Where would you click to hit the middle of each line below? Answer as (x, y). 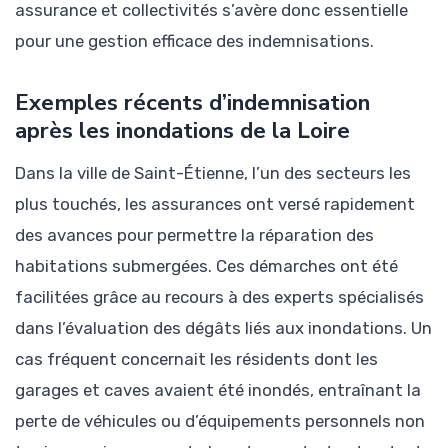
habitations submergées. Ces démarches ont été (206, 265)
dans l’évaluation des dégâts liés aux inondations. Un (223, 327)
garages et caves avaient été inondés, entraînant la (218, 389)
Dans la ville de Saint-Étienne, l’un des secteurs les (213, 172)
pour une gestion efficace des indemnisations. (194, 41)
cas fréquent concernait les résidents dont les (196, 358)
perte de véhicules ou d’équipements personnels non (220, 420)
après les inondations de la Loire (182, 131)
